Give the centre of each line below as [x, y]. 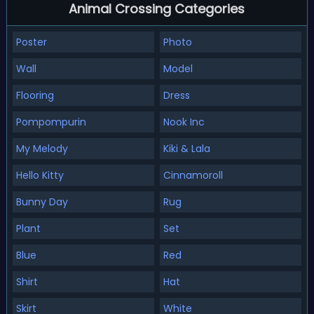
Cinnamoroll [193, 175]
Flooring [35, 95]
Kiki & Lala [186, 149]
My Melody [42, 149]
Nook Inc [184, 122]
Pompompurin [51, 122]
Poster [31, 42]
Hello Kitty [40, 175]
